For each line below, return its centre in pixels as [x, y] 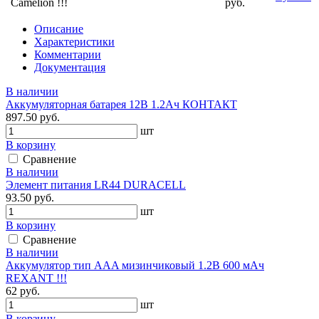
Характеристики [74, 41]
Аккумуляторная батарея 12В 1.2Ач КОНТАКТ [121, 104]
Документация [70, 67]
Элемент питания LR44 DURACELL [96, 184]
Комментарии [68, 54]
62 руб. [23, 291]
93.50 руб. [30, 197]
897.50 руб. [33, 117]
